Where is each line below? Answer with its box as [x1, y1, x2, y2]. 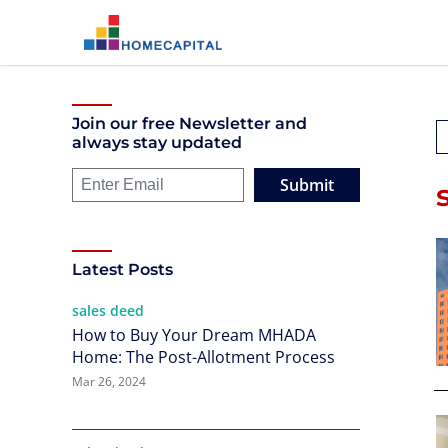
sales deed [72, 301, 144, 320]
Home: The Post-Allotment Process [72, 346, 335, 368]
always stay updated [72, 133, 242, 152]
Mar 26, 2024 [72, 373, 146, 390]
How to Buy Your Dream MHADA [72, 324, 316, 346]
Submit [280, 174, 334, 196]
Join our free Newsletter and [72, 114, 307, 133]
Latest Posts [72, 260, 173, 279]
